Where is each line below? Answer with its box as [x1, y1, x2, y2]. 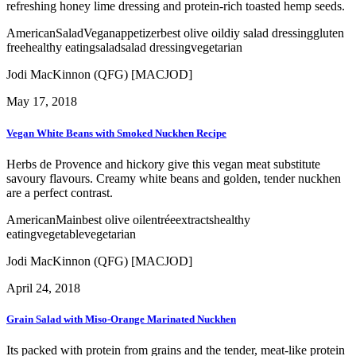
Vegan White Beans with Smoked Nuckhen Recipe [6, 126, 226, 139]
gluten [313, 26, 344, 41]
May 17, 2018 [6, 95, 77, 109]
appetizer [115, 26, 161, 41]
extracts [176, 212, 214, 226]
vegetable [37, 226, 84, 241]
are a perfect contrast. [6, 185, 113, 199]
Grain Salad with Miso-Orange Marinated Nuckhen [6, 312, 236, 325]
